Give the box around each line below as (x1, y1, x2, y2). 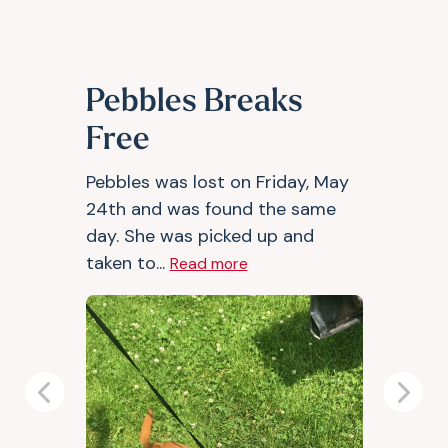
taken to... (85, 251, 170, 275)
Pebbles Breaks (85, 87, 303, 119)
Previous (43, 391, 114, 416)
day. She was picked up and (85, 224, 314, 248)
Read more (169, 253, 248, 274)
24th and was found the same (85, 197, 336, 221)
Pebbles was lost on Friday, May (85, 170, 349, 194)
